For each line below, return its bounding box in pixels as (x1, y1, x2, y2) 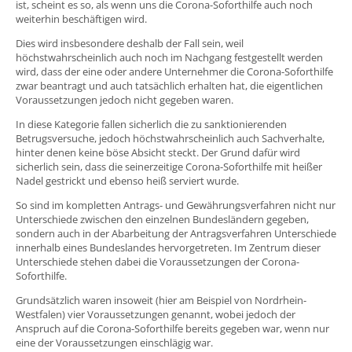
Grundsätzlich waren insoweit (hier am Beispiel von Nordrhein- (16, 292, 306, 307)
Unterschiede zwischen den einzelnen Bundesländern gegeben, (16, 211, 309, 226)
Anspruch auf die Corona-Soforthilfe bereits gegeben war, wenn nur (16, 321, 329, 335)
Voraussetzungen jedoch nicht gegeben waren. (16, 92, 233, 107)
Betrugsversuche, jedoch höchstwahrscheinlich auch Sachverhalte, (16, 130, 324, 145)
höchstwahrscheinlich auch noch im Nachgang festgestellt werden (16, 49, 323, 64)
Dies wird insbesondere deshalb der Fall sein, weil (16, 35, 244, 50)
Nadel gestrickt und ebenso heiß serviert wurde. (16, 173, 239, 188)
